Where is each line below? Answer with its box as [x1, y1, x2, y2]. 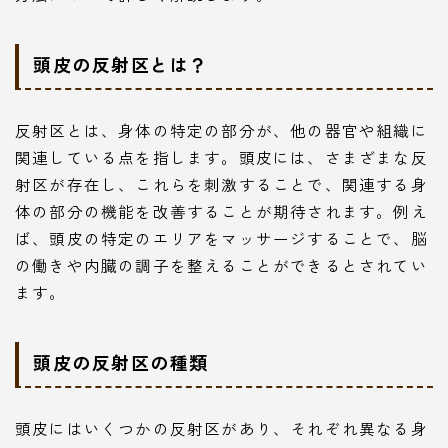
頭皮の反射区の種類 [33, 349, 209, 376]
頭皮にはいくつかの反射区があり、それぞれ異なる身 [15, 417, 428, 440]
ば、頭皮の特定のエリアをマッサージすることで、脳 [15, 227, 428, 250]
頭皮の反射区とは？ [33, 51, 209, 78]
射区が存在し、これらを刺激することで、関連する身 [15, 173, 428, 196]
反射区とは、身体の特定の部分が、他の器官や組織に [15, 119, 428, 142]
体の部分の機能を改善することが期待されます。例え [15, 200, 428, 223]
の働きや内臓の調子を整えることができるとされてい [15, 254, 428, 277]
